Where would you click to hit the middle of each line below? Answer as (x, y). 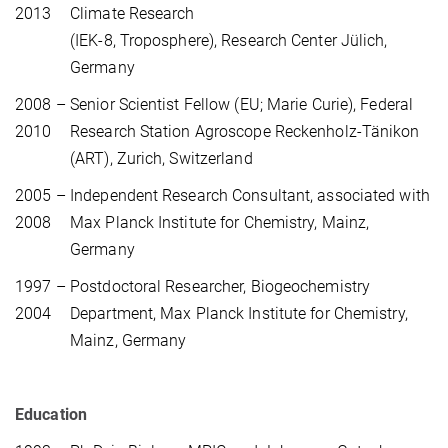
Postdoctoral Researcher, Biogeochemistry (220, 287)
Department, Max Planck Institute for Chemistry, (239, 314)
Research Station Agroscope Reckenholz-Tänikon (245, 132)
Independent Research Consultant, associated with (250, 196)
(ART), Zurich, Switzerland (161, 159)
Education (51, 415)
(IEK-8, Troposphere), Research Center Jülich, (229, 41)
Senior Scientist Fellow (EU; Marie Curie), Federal (242, 105)
